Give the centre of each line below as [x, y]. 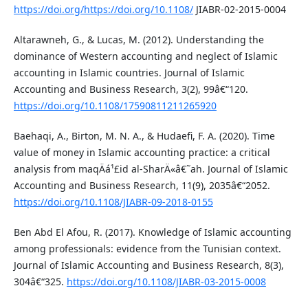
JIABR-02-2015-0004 [239, 10]
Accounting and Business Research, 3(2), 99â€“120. [131, 89]
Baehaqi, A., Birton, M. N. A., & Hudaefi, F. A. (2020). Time [144, 136]
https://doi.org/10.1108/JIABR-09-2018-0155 [113, 202]
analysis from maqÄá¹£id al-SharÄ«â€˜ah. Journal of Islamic [151, 169]
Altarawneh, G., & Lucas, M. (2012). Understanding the [139, 40]
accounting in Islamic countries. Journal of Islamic [129, 73]
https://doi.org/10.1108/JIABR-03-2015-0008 [166, 282]
